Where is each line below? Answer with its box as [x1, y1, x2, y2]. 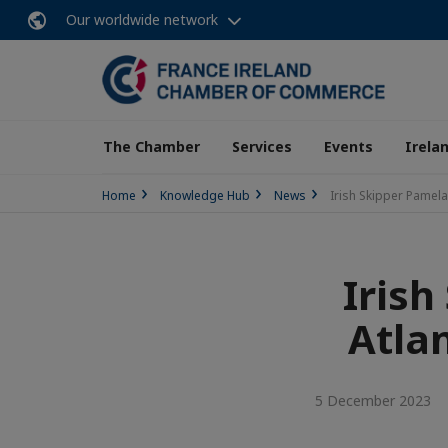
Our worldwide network [66, 10, 218, 29]
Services [232, 137, 292, 156]
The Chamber [103, 137, 200, 156]
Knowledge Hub [160, 187, 250, 204]
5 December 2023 [307, 391, 431, 410]
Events [324, 137, 373, 156]
